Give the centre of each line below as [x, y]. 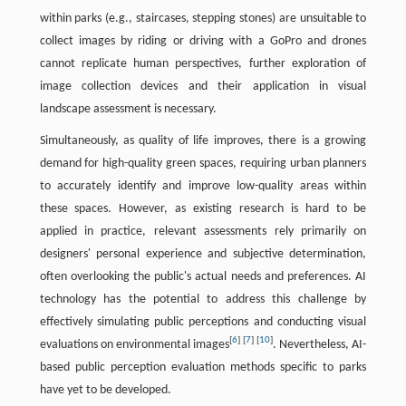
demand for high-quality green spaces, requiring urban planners [203, 163]
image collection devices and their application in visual [203, 86]
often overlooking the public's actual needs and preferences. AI [203, 276]
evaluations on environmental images [134, 344]
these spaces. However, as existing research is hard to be [203, 208]
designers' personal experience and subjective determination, [203, 254]
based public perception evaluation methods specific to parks [203, 367]
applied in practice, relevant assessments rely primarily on [203, 231]
